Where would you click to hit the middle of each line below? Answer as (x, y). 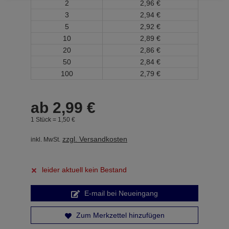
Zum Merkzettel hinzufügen (119, 215)
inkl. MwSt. (45, 140)
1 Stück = (44, 119)
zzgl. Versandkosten (95, 139)
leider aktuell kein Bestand (84, 170)
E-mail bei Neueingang (120, 193)
